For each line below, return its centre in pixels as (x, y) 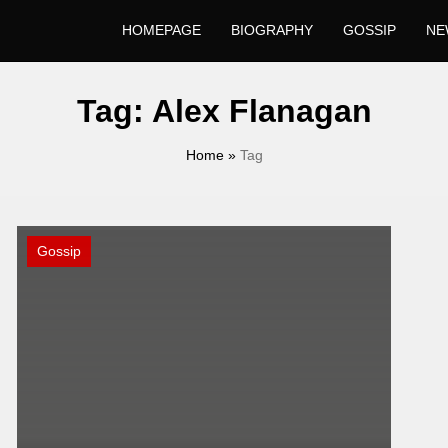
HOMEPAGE (161, 30)
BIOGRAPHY (272, 30)
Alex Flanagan (261, 111)
